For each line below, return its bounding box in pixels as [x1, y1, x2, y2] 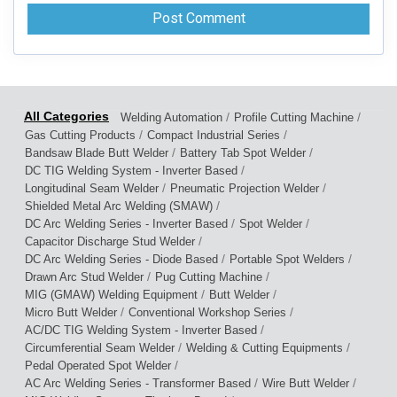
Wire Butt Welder [262, 376, 349, 390]
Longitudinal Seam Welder [25, 181, 159, 195]
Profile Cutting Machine [234, 110, 354, 124]
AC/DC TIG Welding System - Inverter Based [25, 323, 257, 337]
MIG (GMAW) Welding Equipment [25, 287, 198, 301]
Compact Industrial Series [147, 128, 280, 142]
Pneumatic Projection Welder [170, 181, 319, 195]
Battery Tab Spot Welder [180, 145, 306, 160]
